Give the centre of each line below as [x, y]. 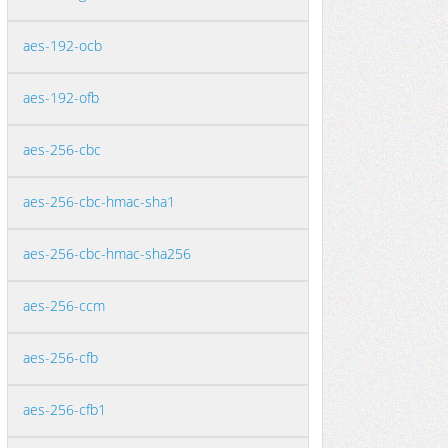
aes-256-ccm [64, 305]
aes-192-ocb [62, 45]
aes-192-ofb [61, 97]
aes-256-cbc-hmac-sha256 [107, 253]
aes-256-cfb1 [64, 409]
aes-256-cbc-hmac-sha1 [99, 201]
